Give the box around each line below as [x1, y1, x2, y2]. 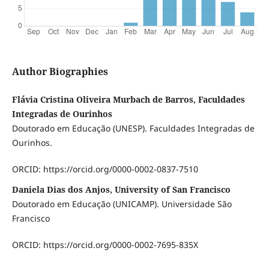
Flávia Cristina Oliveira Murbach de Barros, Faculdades [11, 94, 245, 106]
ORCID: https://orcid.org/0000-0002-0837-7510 [11, 163, 198, 175]
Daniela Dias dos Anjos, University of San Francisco [11, 184, 231, 196]
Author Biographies [11, 65, 108, 79]
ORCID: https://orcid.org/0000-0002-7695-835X [11, 239, 198, 251]
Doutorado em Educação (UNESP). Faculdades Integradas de [11, 122, 255, 134]
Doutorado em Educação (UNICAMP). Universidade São [11, 198, 232, 210]
